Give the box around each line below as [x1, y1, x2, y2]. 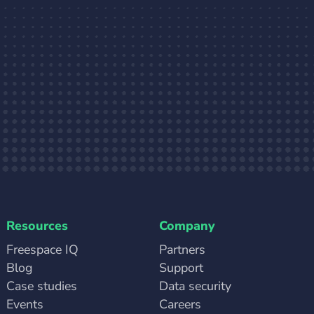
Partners [159, 240, 206, 258]
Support [159, 259, 204, 276]
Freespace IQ [6, 240, 78, 258]
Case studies [6, 277, 77, 294]
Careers [159, 295, 202, 313]
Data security [159, 277, 232, 294]
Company [159, 217, 216, 234]
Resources [6, 217, 68, 234]
